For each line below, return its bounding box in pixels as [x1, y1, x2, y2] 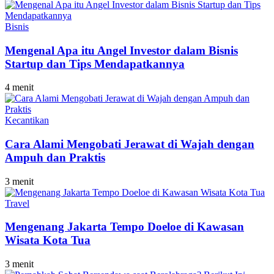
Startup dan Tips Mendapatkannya [5, 57, 185, 70]
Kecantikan [5, 115, 49, 126]
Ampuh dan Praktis [5, 151, 105, 165]
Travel [5, 198, 29, 209]
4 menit [5, 82, 34, 93]
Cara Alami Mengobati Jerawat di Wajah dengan [5, 138, 254, 151]
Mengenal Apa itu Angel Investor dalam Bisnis [5, 43, 238, 57]
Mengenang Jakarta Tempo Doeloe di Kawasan [5, 220, 244, 234]
